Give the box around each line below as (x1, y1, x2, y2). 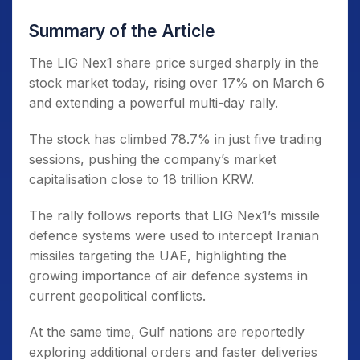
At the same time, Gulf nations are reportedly (29, 324, 305, 341)
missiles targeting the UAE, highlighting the (29, 247, 287, 264)
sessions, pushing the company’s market (29, 151, 276, 168)
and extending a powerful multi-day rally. (29, 95, 278, 112)
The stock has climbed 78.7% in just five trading (29, 131, 321, 148)
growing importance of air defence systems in (29, 268, 308, 284)
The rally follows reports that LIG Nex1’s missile (29, 207, 320, 224)
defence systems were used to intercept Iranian (29, 227, 319, 244)
